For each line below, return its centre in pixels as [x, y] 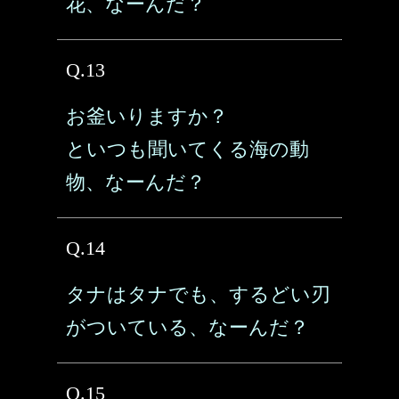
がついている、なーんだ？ [187, 327]
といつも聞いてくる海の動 [187, 149]
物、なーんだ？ [136, 182]
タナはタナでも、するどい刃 [198, 294]
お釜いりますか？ [147, 116]
